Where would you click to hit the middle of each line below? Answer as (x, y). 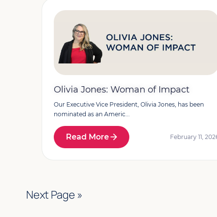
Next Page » (54, 195)
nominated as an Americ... (92, 114)
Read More (87, 137)
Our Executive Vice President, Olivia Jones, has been (129, 104)
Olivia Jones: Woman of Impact (121, 90)
